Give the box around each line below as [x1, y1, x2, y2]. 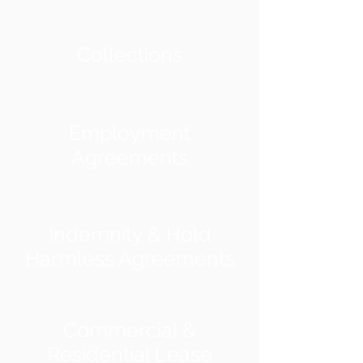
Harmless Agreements [24, 246, 235, 271]
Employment [69, 121, 190, 145]
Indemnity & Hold [48, 222, 211, 246]
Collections [77, 42, 182, 66]
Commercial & [63, 318, 196, 342]
